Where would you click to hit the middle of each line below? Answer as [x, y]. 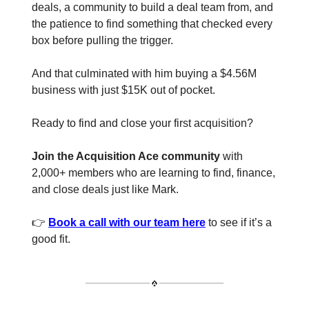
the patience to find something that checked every [152, 24]
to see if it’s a [239, 223]
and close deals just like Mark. [105, 190]
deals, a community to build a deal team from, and [152, 8]
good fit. [51, 239]
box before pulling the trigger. [102, 41]
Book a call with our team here [127, 223]
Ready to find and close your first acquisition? [142, 123]
